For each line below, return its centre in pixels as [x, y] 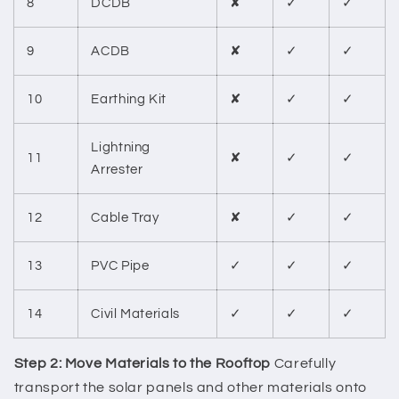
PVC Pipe [120, 265]
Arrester [117, 169]
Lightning [121, 147]
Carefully [304, 363]
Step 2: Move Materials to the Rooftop [142, 363]
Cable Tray [125, 217]
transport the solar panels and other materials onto [190, 387]
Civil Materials [135, 313]
